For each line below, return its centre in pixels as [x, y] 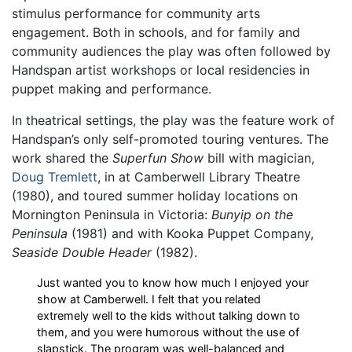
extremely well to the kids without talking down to [169, 315]
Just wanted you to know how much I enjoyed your [173, 282]
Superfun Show [158, 158]
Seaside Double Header [82, 252]
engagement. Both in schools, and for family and [156, 32]
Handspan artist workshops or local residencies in [161, 70]
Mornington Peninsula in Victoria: [112, 214]
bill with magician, [259, 158]
